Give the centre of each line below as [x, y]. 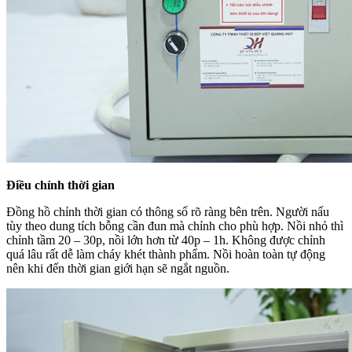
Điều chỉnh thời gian [60, 185]
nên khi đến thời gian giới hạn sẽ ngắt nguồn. [118, 268]
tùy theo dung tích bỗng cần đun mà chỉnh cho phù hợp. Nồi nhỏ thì [175, 225]
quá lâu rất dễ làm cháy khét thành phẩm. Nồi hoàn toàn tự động [166, 254]
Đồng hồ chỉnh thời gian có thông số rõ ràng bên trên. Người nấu [168, 211]
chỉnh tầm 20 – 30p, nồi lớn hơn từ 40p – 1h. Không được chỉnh [166, 240]
